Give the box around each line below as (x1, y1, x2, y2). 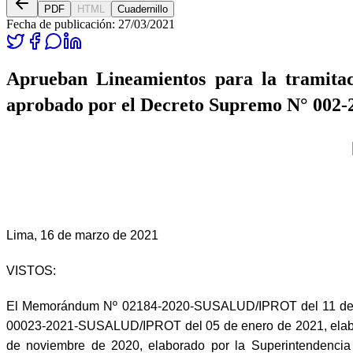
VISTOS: (6, 264, 56, 278)
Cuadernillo (117, 3, 168, 16)
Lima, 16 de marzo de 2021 (6, 229, 158, 243)
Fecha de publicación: (6, 17, 118, 32)
